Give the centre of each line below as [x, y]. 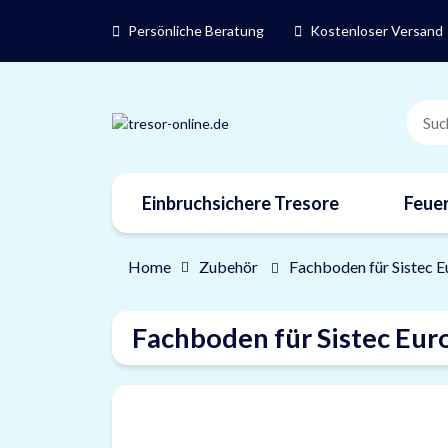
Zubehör [228, 266]
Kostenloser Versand [376, 30]
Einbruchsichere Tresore [240, 202]
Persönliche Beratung [196, 30]
